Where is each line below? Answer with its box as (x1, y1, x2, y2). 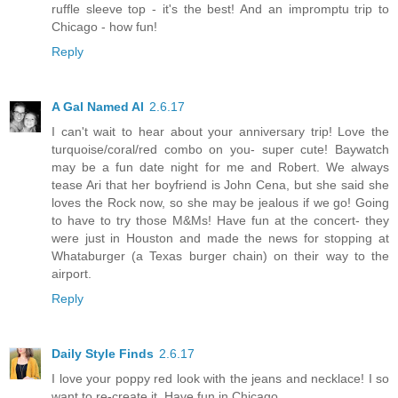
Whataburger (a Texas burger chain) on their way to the (52, 248, 389, 263)
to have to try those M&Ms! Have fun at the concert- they (52, 212, 389, 227)
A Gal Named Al (52, 99, 144, 114)
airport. (52, 266, 92, 281)
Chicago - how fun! (52, 19, 157, 34)
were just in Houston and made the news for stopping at (52, 230, 389, 245)
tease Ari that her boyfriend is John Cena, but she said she (52, 177, 389, 192)
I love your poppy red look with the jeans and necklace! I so (52, 370, 389, 386)
